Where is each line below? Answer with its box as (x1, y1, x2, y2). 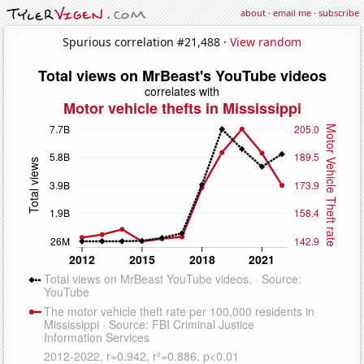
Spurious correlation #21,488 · (63, 33, 230, 50)
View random (230, 33, 301, 50)
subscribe (318, 6, 359, 19)
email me (273, 6, 311, 19)
